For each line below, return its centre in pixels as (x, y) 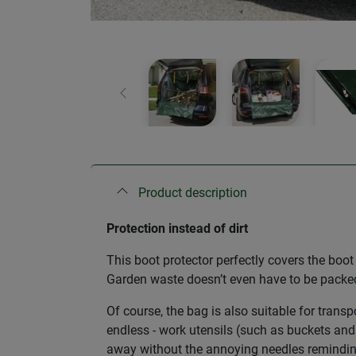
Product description (193, 193)
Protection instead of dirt (177, 229)
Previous (146, 101)
